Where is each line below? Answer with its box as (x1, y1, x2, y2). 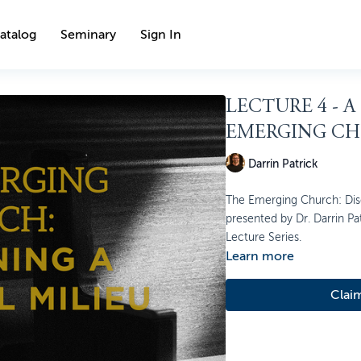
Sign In (140, 27, 181, 42)
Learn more (225, 249, 294, 263)
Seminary (60, 27, 116, 42)
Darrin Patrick (247, 157, 317, 170)
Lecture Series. (225, 231, 301, 243)
